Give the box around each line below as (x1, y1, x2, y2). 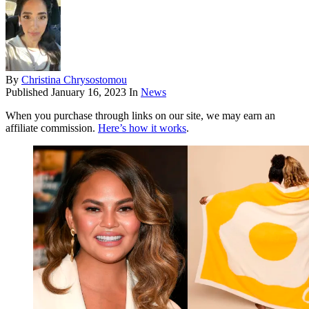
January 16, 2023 (51, 86, 126, 99)
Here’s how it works (98, 122, 186, 134)
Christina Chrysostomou (21, 74, 127, 86)
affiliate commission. (6, 122, 98, 134)
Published (6, 86, 51, 99)
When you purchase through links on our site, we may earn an (6, 110, 275, 122)
